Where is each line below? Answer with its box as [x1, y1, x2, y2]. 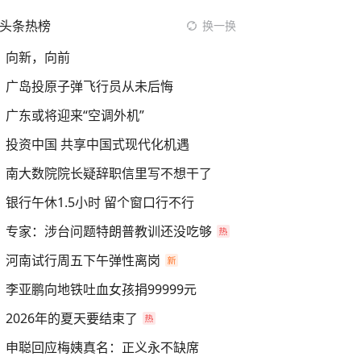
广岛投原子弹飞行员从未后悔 [6, 77, 173, 95]
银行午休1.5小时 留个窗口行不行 [6, 193, 194, 211]
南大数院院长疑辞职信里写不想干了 [6, 164, 212, 182]
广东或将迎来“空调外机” [6, 106, 144, 124]
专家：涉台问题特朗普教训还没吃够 [6, 222, 212, 240]
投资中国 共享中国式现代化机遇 [6, 135, 189, 153]
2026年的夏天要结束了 [6, 309, 138, 327]
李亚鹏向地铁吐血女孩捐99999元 [6, 280, 197, 298]
